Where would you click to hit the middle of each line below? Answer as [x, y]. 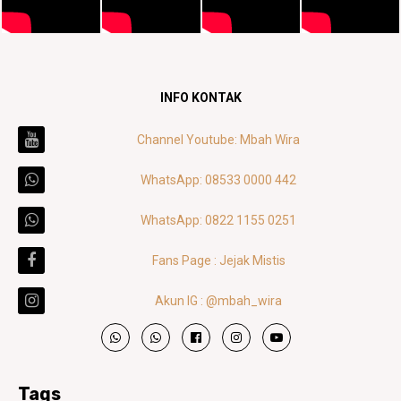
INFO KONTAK [200, 98]
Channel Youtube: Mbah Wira [218, 140]
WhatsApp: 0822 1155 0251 [218, 221]
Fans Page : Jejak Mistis [218, 261]
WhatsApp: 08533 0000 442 [218, 180]
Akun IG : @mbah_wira [218, 301]
